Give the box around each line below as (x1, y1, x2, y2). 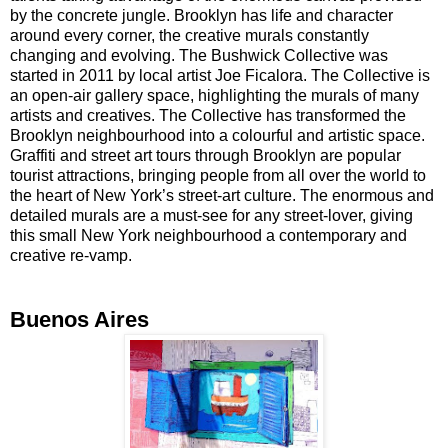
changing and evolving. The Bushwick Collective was (10, 46, 388, 64)
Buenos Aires (10, 306, 149, 332)
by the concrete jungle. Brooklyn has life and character (10, 6, 393, 24)
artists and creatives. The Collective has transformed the (10, 106, 406, 124)
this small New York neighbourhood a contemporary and (10, 226, 407, 244)
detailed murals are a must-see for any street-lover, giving (10, 206, 413, 224)
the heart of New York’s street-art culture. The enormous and (10, 186, 434, 204)
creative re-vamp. (10, 246, 132, 264)
